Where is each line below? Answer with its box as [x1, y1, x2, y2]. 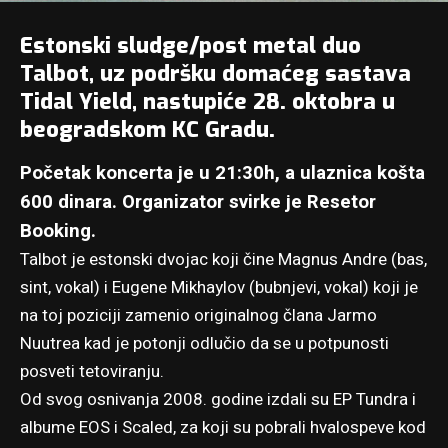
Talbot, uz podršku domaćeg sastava [20, 58, 411, 88]
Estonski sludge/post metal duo [20, 30, 361, 60]
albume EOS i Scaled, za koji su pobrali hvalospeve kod [20, 415, 426, 441]
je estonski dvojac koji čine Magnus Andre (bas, [67, 247, 427, 273]
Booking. [20, 217, 96, 246]
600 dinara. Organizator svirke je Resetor [20, 188, 376, 217]
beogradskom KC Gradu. [20, 114, 275, 144]
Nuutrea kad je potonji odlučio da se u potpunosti [20, 331, 389, 357]
